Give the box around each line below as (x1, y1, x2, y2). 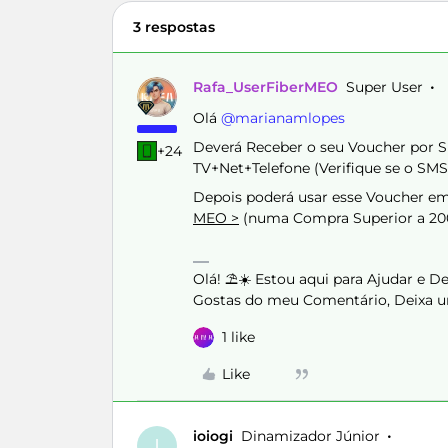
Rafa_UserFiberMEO (193, 78, 338, 96)
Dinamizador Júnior (241, 427, 380, 445)
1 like (222, 328, 255, 346)
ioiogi (193, 427, 233, 445)
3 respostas (133, 18, 215, 36)
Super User (346, 78, 423, 96)
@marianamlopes (221, 109, 345, 127)
